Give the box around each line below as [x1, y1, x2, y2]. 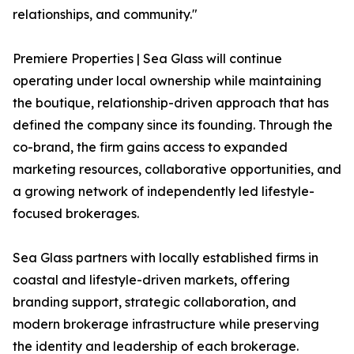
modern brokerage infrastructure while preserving [13, 316, 319, 333]
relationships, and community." [13, 6, 198, 23]
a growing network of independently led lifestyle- [13, 183, 314, 200]
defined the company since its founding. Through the [13, 117, 333, 134]
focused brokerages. [13, 205, 139, 222]
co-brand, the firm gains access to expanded [13, 139, 288, 156]
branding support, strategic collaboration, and [13, 294, 296, 311]
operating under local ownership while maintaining [13, 73, 322, 89]
